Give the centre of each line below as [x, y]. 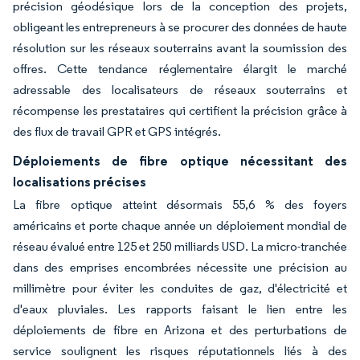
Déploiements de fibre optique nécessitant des [180, 161]
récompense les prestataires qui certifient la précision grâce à [180, 110]
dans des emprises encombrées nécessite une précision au [180, 267]
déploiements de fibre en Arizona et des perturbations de [180, 330]
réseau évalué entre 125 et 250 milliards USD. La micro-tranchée [180, 246]
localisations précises [80, 182]
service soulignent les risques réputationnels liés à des [180, 351]
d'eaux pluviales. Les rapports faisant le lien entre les [180, 309]
